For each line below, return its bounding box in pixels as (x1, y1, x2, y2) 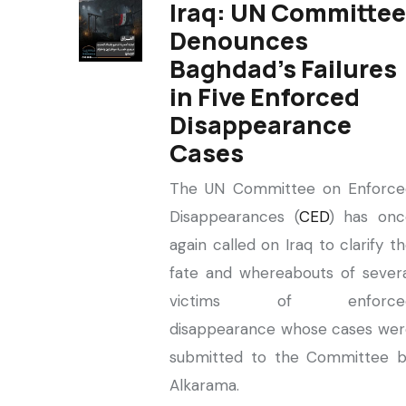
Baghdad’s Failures (169, 52, 397, 85)
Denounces (169, 24, 308, 57)
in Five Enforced (169, 80, 360, 113)
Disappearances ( (169, 207, 299, 227)
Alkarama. (169, 375, 244, 395)
